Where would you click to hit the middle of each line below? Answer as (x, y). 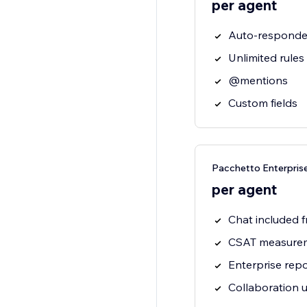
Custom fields (262, 103)
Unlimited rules (266, 58)
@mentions (258, 81)
